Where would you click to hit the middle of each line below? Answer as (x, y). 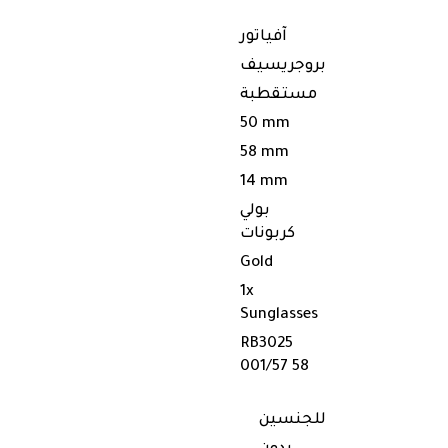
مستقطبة (278, 95)
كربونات (267, 234)
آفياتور (263, 37)
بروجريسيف (283, 66)
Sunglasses (279, 315)
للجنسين (292, 420)
